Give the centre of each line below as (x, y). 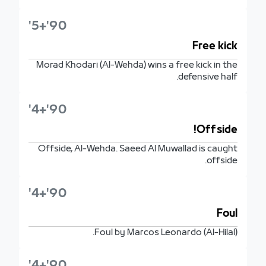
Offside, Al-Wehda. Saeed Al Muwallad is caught (138, 149)
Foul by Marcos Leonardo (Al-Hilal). (166, 232)
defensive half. (208, 77)
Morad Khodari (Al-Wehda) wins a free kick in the (137, 65)
